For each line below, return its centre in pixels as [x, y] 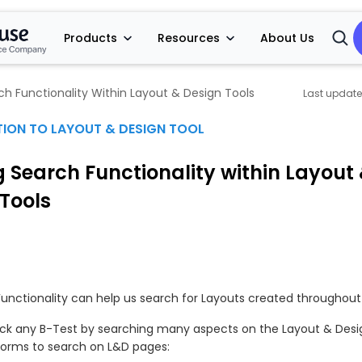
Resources [189, 38]
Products [91, 38]
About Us [288, 38]
